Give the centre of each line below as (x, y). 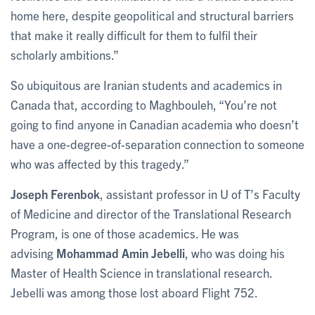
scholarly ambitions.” (65, 54)
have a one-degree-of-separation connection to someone (157, 143)
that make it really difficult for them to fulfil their (134, 34)
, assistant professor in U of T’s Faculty (200, 193)
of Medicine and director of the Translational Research (151, 213)
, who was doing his (235, 252)
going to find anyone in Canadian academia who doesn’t (155, 124)
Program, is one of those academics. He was (125, 233)
